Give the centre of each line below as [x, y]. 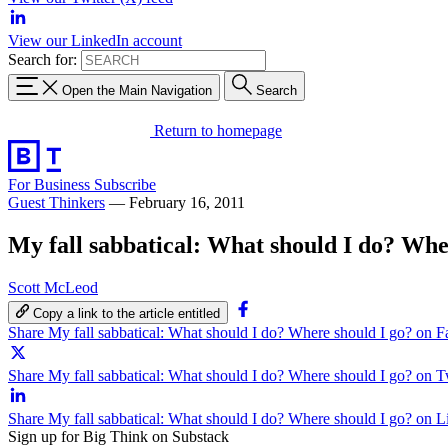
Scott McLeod [53, 287]
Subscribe [125, 184]
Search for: [42, 59]
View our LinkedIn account [95, 40]
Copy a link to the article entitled [127, 313]
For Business [51, 184]
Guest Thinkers [56, 202]
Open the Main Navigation [137, 90]
